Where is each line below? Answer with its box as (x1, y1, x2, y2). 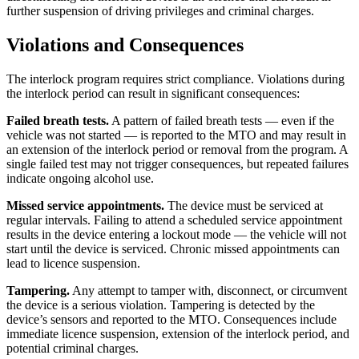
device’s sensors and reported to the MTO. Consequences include (6, 312, 337, 326)
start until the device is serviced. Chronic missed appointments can (6, 241, 340, 256)
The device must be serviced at (164, 198, 323, 212)
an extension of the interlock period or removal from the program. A (6, 142, 348, 156)
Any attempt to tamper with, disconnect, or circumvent (70, 283, 347, 297)
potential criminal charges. (6, 341, 139, 355)
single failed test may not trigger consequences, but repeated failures (6, 156, 349, 171)
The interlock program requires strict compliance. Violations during (6, 71, 345, 86)
